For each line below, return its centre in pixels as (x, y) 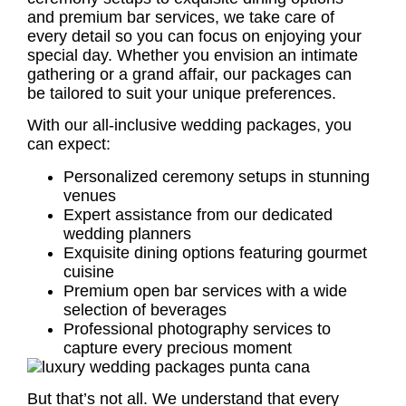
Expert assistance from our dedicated (198, 214)
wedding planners (127, 233)
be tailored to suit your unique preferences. (182, 94)
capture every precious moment (178, 348)
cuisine (89, 271)
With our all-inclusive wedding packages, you (189, 126)
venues (90, 195)
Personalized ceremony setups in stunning (217, 176)
